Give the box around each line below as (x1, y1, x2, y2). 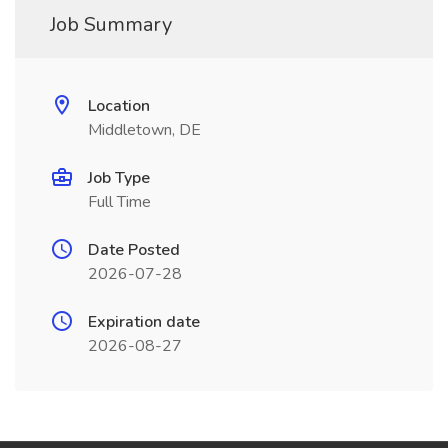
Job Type (88, 167, 150, 189)
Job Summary (50, 11, 172, 38)
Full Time (88, 191, 151, 213)
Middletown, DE (88, 119, 201, 141)
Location (88, 95, 150, 117)
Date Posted (88, 239, 180, 261)
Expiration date (88, 311, 200, 333)
